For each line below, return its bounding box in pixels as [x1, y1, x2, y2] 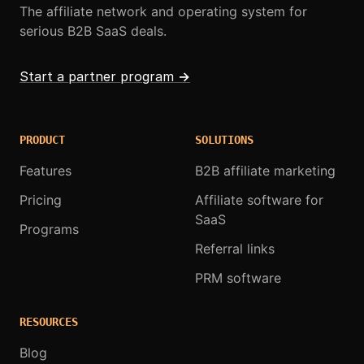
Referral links [195, 240, 275, 257]
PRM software [195, 269, 281, 286]
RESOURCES [19, 314, 78, 328]
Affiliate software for [195, 191, 323, 208]
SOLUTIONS [195, 132, 253, 146]
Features [19, 162, 71, 179]
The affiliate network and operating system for [19, 2, 307, 19]
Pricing [19, 191, 62, 208]
